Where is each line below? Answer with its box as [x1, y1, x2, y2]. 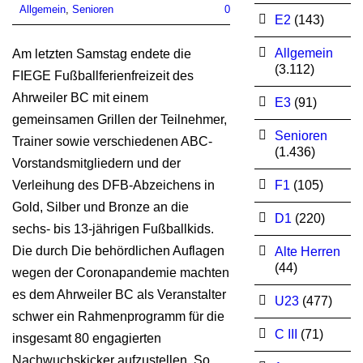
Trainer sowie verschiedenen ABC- [12, 134, 212, 148]
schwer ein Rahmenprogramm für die [12, 309, 224, 323]
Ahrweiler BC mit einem [12, 90, 148, 105]
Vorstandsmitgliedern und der [12, 156, 181, 170]
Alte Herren [274, 245, 340, 258]
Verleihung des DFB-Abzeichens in [12, 177, 215, 192]
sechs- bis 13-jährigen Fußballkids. [12, 221, 214, 236]
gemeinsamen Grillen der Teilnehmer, [12, 112, 227, 126]
